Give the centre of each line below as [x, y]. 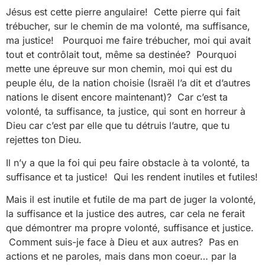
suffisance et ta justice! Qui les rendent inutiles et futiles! [132, 177]
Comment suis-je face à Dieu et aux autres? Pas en [122, 242]
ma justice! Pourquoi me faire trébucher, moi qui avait [128, 41]
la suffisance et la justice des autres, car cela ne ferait [125, 214]
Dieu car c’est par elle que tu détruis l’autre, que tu [118, 126]
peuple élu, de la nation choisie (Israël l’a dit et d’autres [128, 83]
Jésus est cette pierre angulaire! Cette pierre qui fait [123, 12]
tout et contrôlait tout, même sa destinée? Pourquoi [121, 55]
